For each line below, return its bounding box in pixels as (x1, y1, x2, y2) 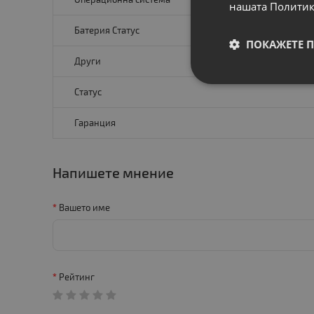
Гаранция (74, 117, 116, 129)
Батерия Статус (74, 25, 140, 36)
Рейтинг (59, 271, 95, 283)
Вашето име (59, 202, 111, 214)
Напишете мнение (53, 164, 175, 182)
